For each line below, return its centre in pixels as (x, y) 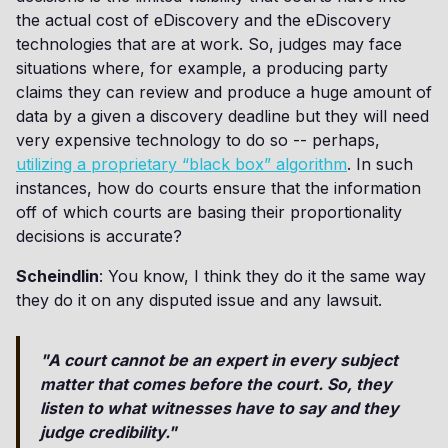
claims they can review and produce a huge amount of (224, 92)
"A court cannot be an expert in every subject (219, 360)
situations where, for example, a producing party (202, 68)
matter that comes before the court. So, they (216, 384)
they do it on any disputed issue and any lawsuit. (199, 300)
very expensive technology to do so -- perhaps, (198, 140)
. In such (380, 164)
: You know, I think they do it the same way (262, 276)
